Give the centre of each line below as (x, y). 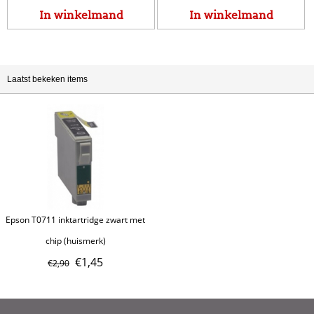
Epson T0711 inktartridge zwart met (76, 219)
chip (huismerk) (75, 240)
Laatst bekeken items (47, 79)
